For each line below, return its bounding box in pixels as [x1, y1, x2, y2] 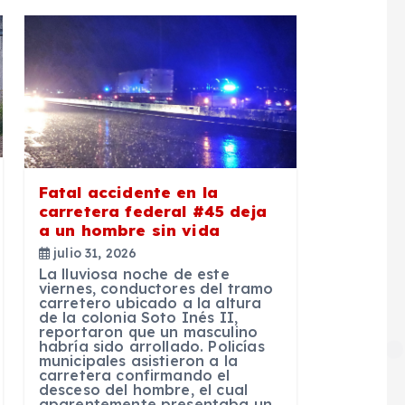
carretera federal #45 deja [38, 202, 267, 221]
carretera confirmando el [38, 366, 231, 385]
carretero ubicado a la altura [38, 294, 262, 313]
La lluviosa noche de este [38, 265, 230, 284]
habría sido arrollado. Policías [38, 337, 265, 356]
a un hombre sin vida [38, 221, 220, 240]
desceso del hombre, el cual [38, 381, 249, 400]
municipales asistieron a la [38, 352, 239, 371]
